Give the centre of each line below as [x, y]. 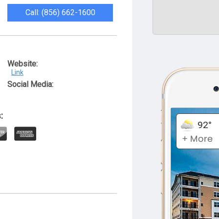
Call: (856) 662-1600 [60, 12]
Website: [23, 64]
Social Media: [31, 84]
